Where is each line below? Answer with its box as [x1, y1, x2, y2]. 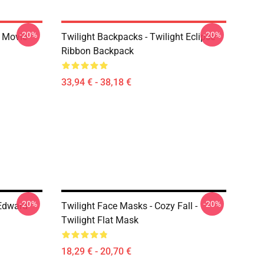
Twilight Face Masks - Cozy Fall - [61, 200, 197, 212]
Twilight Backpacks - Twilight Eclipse [61, 31, 215, 42]
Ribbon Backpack [61, 45, 134, 57]
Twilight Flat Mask [61, 214, 138, 226]
